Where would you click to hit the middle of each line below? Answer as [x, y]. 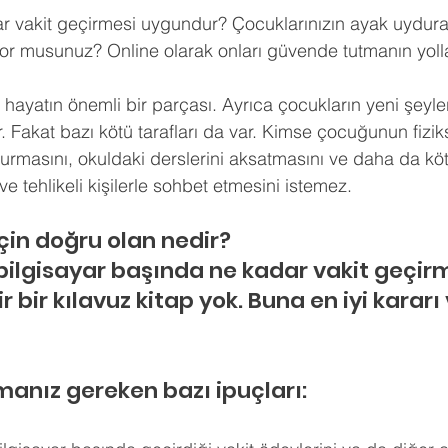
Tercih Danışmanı [229, 26]
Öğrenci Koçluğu [378, 26]
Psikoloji [109, 26]
